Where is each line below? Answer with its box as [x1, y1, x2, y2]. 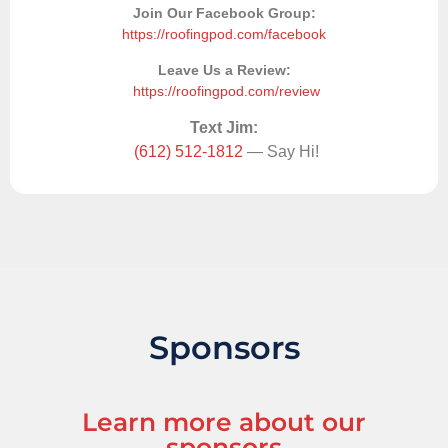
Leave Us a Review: [157, 61, 291, 78]
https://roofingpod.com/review [132, 82, 320, 99]
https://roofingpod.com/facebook [122, 26, 326, 43]
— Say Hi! [242, 142, 319, 160]
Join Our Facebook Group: [132, 5, 316, 22]
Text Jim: [190, 118, 258, 136]
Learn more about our [82, 407, 366, 438]
